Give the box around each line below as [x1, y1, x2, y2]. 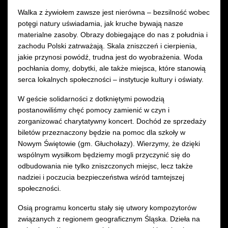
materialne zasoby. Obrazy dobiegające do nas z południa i [18, 30, 208, 39]
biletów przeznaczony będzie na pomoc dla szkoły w [18, 128, 185, 136]
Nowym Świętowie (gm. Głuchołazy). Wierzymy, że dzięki [18, 139, 200, 148]
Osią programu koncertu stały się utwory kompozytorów [18, 203, 196, 212]
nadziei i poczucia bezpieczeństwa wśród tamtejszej [18, 173, 184, 181]
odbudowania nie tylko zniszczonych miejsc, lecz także [18, 161, 193, 170]
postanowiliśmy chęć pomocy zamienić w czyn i [18, 105, 169, 114]
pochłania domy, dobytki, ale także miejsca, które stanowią [18, 64, 206, 72]
